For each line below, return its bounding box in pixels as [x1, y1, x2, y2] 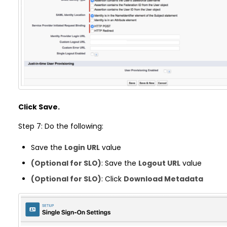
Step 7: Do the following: [18, 121, 103, 132]
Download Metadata [123, 174, 203, 184]
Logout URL [138, 158, 180, 169]
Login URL [64, 142, 100, 153]
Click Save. [18, 102, 60, 112]
